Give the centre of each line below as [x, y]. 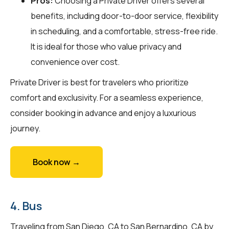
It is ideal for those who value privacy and [106, 46]
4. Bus [26, 206]
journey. [25, 128]
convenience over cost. [75, 62]
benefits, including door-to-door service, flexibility [124, 16]
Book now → [56, 162]
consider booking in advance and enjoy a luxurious [103, 113]
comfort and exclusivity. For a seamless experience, [107, 97]
